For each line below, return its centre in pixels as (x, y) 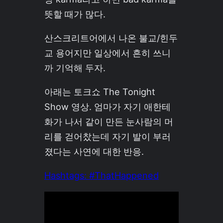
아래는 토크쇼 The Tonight (100, 91)
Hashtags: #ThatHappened (101, 175)
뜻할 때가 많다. (75, 14)
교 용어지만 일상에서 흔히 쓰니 (107, 53)
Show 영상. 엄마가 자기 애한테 (107, 106)
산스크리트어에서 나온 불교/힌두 (111, 38)
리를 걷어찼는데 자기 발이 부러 (107, 136)
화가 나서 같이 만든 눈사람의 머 (109, 121)
